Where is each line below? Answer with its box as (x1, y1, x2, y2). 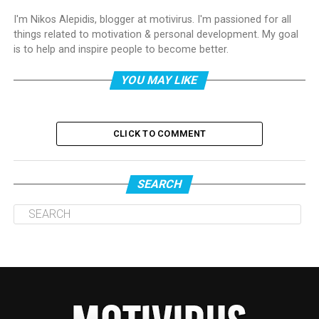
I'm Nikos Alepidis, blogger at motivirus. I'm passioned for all (13, 13, 291, 26)
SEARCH (135, 177, 184, 191)
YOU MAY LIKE (120, 73, 200, 87)
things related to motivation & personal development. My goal (13, 28, 298, 41)
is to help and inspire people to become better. (13, 43, 229, 56)
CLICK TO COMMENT (113, 127, 206, 139)
